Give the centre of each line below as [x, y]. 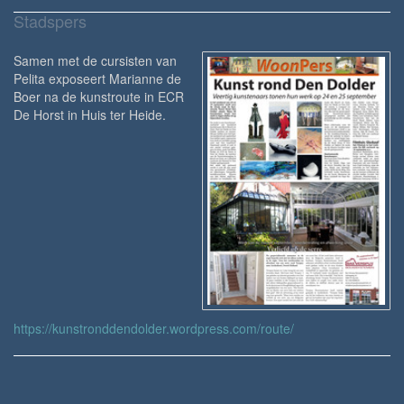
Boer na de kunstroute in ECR [99, 96]
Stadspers [50, 20]
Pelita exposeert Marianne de [97, 78]
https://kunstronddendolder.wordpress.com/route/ [154, 328]
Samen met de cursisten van [95, 60]
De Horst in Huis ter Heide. [90, 114]
